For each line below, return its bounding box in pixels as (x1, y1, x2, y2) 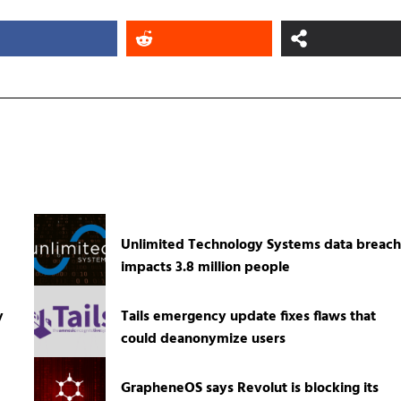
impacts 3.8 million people (120, 256, 290, 280)
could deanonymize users (120, 328, 286, 352)
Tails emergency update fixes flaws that (120, 305, 376, 329)
